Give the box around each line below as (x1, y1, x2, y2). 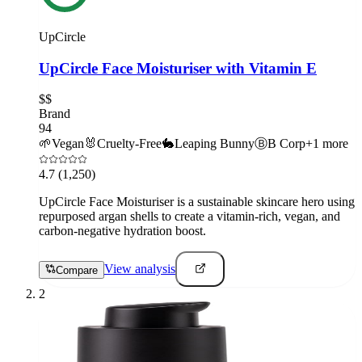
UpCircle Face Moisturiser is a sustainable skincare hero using (39, 195, 355, 209)
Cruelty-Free (97, 137, 162, 151)
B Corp (267, 137, 305, 151)
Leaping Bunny (175, 137, 255, 151)
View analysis (104, 262, 175, 276)
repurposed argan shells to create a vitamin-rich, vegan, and (39, 209, 340, 224)
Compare (56, 263, 98, 276)
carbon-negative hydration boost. (39, 224, 206, 238)
